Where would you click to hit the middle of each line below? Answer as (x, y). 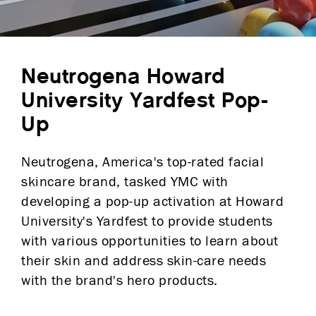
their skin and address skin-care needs (144, 261)
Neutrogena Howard (123, 77)
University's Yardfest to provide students (147, 221)
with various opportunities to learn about (150, 241)
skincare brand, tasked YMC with (125, 182)
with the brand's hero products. (120, 281)
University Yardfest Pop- (145, 101)
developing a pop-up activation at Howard (152, 202)
